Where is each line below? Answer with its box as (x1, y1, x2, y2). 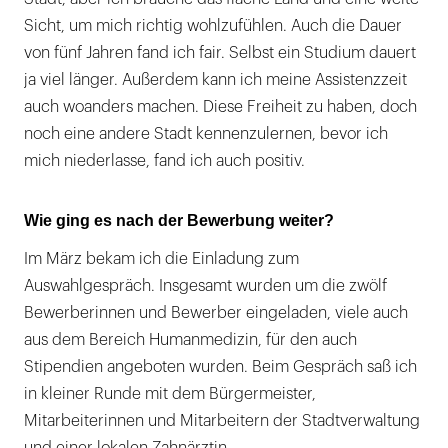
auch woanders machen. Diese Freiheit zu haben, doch (24, 99, 417, 116)
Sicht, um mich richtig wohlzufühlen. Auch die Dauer (24, 18, 402, 35)
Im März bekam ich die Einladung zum (24, 251, 299, 268)
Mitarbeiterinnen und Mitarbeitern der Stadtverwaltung (24, 413, 420, 430)
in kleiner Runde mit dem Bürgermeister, (24, 386, 316, 403)
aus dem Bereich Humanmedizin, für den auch (24, 332, 357, 349)
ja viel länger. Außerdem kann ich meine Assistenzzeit (24, 72, 407, 89)
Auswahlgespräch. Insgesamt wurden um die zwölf (24, 278, 387, 295)
